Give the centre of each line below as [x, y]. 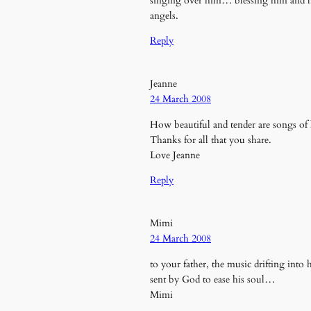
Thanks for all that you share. [211, 140]
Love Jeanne [175, 155]
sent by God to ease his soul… [212, 279]
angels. [164, 15]
